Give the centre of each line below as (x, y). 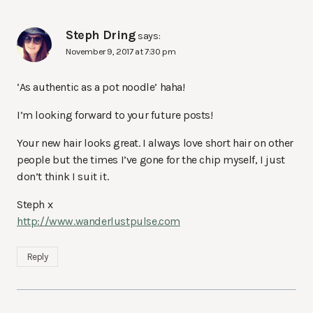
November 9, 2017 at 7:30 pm (121, 51)
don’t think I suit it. (63, 177)
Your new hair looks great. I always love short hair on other (155, 143)
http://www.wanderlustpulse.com (99, 221)
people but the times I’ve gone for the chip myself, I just (151, 160)
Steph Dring (101, 35)
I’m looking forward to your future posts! (115, 115)
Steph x (35, 205)
